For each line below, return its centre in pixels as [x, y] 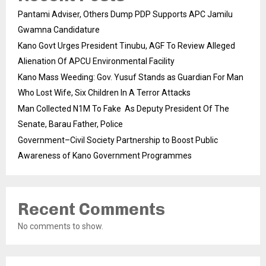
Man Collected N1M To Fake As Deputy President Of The [123, 109]
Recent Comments [91, 210]
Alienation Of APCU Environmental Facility [96, 61]
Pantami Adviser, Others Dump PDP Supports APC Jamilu [125, 15]
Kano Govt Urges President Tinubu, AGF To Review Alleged [126, 46]
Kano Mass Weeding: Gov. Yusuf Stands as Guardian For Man [131, 77]
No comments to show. [61, 227]
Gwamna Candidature [59, 30]
